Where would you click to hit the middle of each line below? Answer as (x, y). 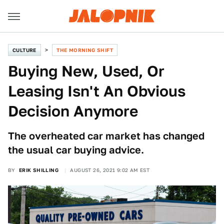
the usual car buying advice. (76, 150)
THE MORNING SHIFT (85, 50)
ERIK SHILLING (39, 170)
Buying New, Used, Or (86, 71)
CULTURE (24, 50)
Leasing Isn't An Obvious (97, 91)
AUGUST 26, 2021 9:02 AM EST (110, 170)
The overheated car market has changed (106, 136)
